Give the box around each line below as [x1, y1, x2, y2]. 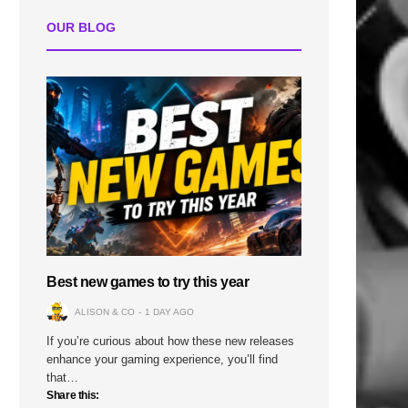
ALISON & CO [75, 306, 135, 317]
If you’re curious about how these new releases [46, 333, 295, 348]
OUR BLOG [46, 19, 116, 35]
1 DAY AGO [145, 306, 194, 317]
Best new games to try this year [46, 273, 250, 290]
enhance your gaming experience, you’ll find [46, 352, 279, 366]
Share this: [46, 388, 100, 402]
